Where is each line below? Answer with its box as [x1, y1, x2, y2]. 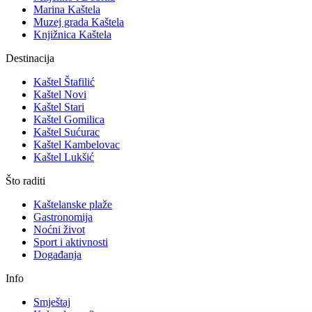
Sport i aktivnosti [33, 236, 108, 249]
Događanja [33, 249, 81, 261]
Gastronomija [33, 211, 93, 224]
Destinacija [6, 52, 54, 65]
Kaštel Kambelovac [33, 139, 120, 151]
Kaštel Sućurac [33, 126, 100, 139]
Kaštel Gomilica [33, 114, 104, 126]
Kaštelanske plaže [33, 198, 112, 211]
